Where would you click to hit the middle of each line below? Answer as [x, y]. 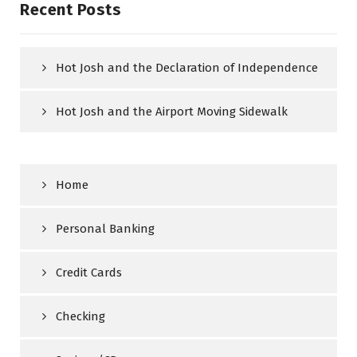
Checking [80, 316]
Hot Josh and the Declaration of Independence [187, 67]
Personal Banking [105, 228]
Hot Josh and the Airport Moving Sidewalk [172, 111]
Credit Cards [89, 272]
